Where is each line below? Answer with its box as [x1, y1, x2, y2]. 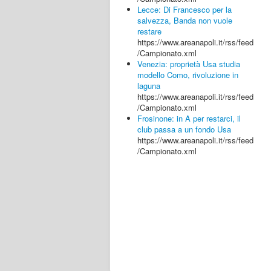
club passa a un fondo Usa [137, 123, 231, 135]
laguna [137, 80, 160, 91]
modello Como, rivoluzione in [137, 69, 238, 80]
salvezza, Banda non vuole [137, 15, 232, 26]
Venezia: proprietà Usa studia [137, 58, 240, 70]
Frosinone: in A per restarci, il [137, 113, 241, 124]
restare [137, 25, 162, 37]
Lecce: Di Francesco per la [137, 4, 232, 15]
